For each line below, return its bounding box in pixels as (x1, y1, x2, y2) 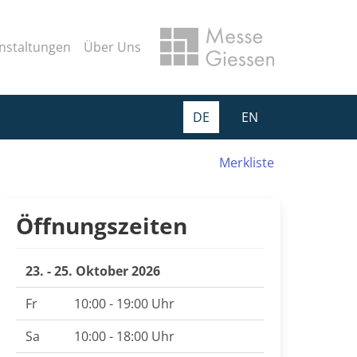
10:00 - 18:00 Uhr (74, 328, 175, 345)
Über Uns (84, 38, 141, 56)
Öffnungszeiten (16, 210, 187, 241)
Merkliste (215, 154, 274, 171)
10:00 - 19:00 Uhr (74, 295, 175, 312)
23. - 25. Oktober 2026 (25, 262, 160, 280)
